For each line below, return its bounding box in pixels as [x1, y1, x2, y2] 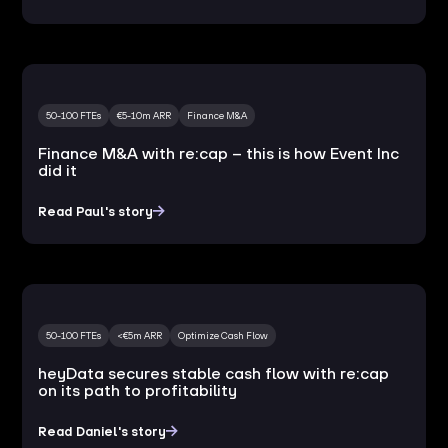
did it [38, 160, 78, 179]
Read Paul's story [38, 203, 154, 219]
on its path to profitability [38, 380, 238, 399]
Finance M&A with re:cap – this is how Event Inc [38, 143, 400, 162]
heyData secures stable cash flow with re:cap [38, 363, 390, 382]
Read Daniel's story [38, 423, 167, 439]
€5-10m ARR [117, 109, 172, 121]
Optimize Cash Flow [178, 329, 269, 341]
